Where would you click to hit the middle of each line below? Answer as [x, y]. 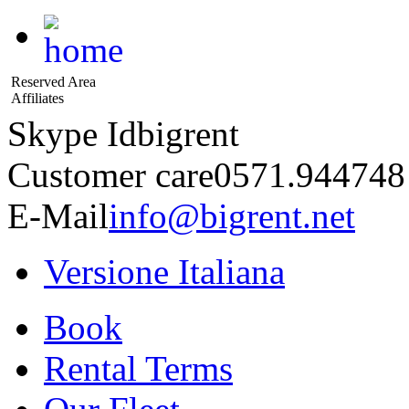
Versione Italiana [164, 272]
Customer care [110, 175]
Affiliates [37, 98]
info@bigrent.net [232, 216]
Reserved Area [53, 82]
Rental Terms [138, 368]
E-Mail [58, 216]
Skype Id [72, 134]
